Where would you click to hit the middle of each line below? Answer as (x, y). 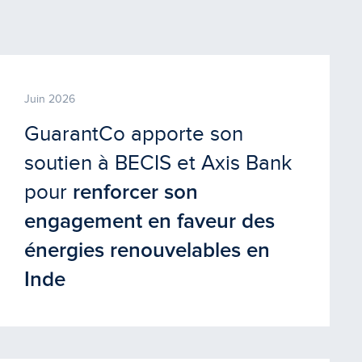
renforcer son (135, 192)
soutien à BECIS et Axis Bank (158, 162)
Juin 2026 (49, 99)
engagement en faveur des (149, 221)
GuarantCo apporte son (133, 133)
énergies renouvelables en (147, 250)
